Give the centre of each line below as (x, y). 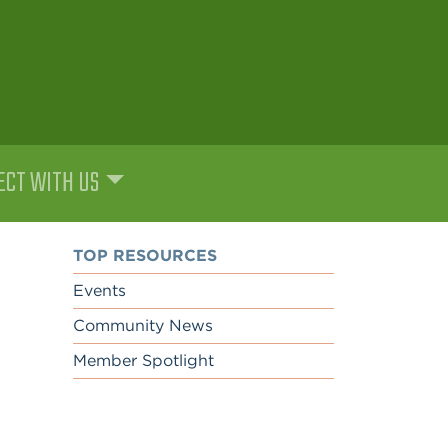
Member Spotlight (143, 361)
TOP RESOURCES (145, 256)
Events (99, 291)
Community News (143, 326)
